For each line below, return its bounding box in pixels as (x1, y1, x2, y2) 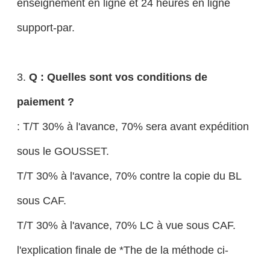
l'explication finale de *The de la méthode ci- (16, 243, 228, 257)
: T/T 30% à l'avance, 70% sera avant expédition (16, 120, 249, 133)
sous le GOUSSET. (16, 145, 109, 158)
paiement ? (16, 95, 74, 108)
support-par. (16, 21, 75, 34)
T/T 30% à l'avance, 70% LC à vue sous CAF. (16, 219, 236, 232)
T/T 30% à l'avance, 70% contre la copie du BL (16, 169, 241, 183)
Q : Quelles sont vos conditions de (28, 71, 207, 84)
